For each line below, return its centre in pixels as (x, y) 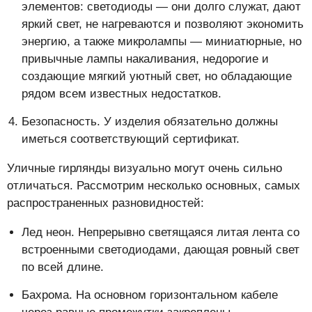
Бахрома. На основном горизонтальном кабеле (150, 295)
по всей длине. (63, 267)
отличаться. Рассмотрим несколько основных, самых (154, 186)
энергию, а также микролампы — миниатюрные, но (162, 42)
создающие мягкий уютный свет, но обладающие (157, 77)
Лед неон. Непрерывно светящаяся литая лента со (161, 233)
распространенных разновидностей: (106, 203)
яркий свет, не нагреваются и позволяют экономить (163, 24)
